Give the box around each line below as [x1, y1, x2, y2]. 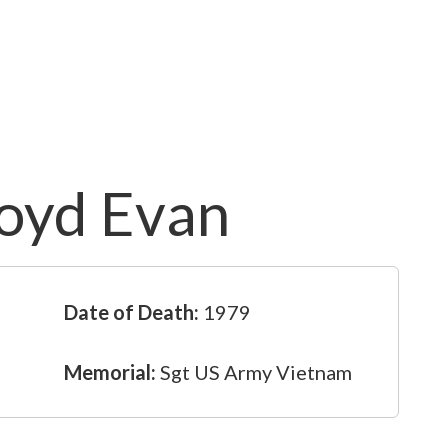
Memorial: [64, 360, 156, 384]
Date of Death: [64, 300, 199, 324]
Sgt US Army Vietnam [156, 360, 352, 384]
